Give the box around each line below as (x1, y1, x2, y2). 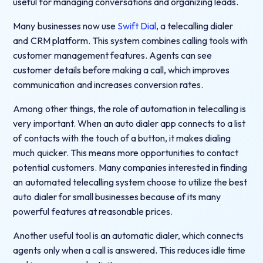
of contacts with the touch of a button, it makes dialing (13, 131, 231, 144)
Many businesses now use (13, 19, 117, 32)
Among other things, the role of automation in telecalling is (13, 102, 247, 114)
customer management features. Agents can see (13, 49, 212, 61)
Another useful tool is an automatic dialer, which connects (13, 229, 244, 241)
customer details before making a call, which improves (13, 63, 230, 76)
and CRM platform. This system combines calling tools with (13, 34, 248, 46)
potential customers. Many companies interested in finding (13, 161, 248, 173)
